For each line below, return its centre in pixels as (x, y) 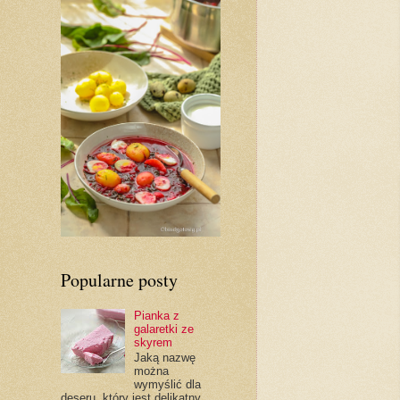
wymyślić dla (167, 385)
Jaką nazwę (164, 358)
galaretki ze (163, 329)
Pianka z (156, 315)
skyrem (153, 342)
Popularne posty (119, 279)
